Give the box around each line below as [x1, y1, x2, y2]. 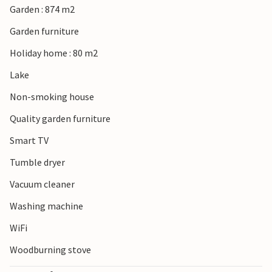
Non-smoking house [10, 90, 94, 103]
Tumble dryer [10, 156, 65, 169]
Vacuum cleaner [10, 178, 75, 191]
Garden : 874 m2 [10, 3, 75, 16]
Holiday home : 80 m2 [10, 47, 98, 59]
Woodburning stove [10, 243, 91, 256]
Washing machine [10, 200, 83, 212]
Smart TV [10, 134, 49, 147]
